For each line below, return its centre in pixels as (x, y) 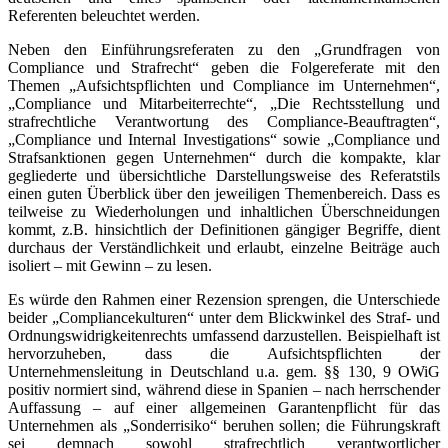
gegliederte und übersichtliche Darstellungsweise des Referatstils (224, 175)
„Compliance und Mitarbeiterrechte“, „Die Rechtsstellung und (224, 103)
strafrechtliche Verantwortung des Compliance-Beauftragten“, (224, 121)
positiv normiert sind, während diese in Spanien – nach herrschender (224, 389)
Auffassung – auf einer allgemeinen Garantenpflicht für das (224, 407)
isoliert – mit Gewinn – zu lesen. (110, 265)
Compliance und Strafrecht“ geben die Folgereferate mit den (224, 67)
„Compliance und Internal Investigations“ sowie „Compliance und (224, 139)
